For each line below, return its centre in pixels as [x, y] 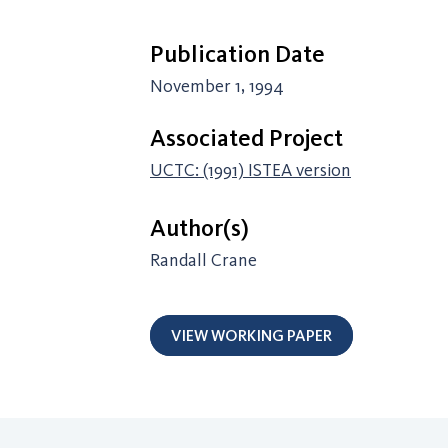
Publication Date [237, 53]
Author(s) [199, 227]
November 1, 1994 [217, 86]
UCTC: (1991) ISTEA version [250, 170]
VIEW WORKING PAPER [251, 335]
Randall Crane [203, 260]
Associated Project [246, 137]
